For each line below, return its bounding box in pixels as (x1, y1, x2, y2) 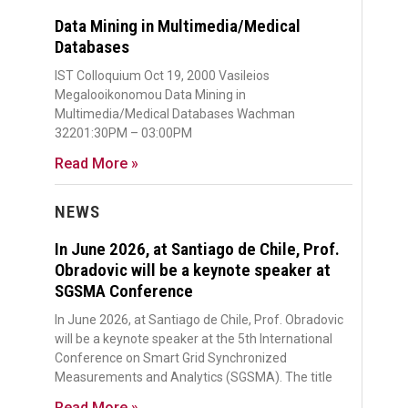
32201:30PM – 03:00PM (55, 125, 192, 140)
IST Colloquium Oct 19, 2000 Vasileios (55, 67, 270, 83)
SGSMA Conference (55, 280, 193, 301)
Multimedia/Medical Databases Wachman (55, 106, 295, 121)
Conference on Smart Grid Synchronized (55, 350, 287, 365)
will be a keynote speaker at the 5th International (55, 331, 332, 346)
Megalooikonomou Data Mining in (55, 87, 246, 102)
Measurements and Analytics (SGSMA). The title (55, 369, 332, 384)
